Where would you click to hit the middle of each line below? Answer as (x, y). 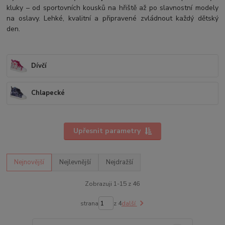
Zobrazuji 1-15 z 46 (113, 184)
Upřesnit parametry (107, 131)
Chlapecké (48, 93)
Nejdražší (120, 162)
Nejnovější (29, 162)
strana (89, 203)
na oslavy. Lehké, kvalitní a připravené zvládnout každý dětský (113, 19)
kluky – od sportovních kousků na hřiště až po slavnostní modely (113, 8)
